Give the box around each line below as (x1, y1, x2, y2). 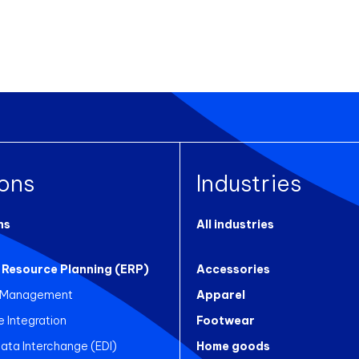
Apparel (196, 288, 245, 302)
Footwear (196, 313, 255, 328)
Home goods (196, 339, 270, 353)
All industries (196, 217, 274, 232)
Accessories (196, 262, 270, 276)
